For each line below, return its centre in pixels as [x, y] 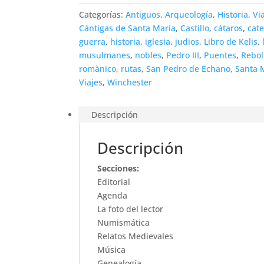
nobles [148, 55]
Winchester [130, 82]
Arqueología [189, 14]
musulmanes [105, 55]
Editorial [114, 182]
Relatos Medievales [136, 236]
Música [112, 250]
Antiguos [143, 14]
